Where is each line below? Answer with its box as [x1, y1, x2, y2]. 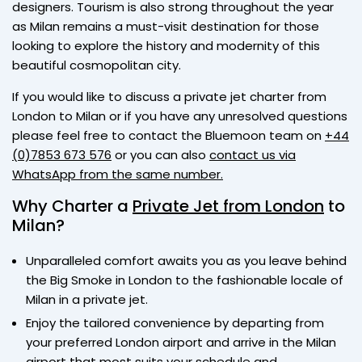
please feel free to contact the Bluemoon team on [12, 126, 325, 144]
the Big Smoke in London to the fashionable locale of [26, 271, 343, 288]
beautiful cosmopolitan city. [12, 56, 181, 74]
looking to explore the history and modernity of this [12, 36, 320, 54]
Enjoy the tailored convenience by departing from [26, 314, 324, 331]
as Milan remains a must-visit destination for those [12, 17, 319, 35]
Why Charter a [12, 194, 133, 217]
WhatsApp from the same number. [12, 165, 223, 183]
